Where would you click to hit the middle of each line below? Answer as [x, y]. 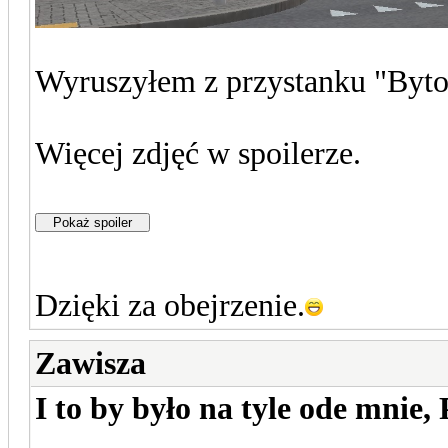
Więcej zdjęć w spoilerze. [198, 153]
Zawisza [90, 363]
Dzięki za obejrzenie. [170, 305]
